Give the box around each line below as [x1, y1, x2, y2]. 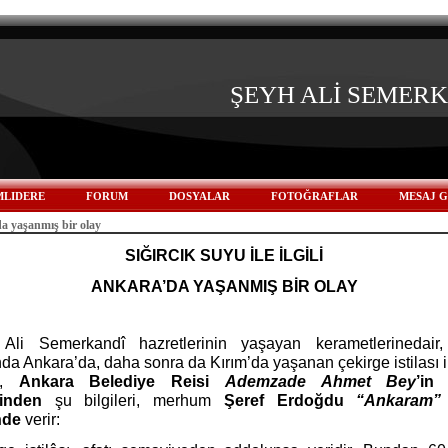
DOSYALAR [168, 190, 230, 202]
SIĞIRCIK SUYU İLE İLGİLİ [125, 247, 323, 264]
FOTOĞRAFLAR [270, 190, 358, 202]
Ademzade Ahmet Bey [224, 373, 417, 390]
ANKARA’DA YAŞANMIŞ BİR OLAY [90, 278, 358, 295]
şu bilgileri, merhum [42, 392, 224, 409]
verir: [21, 411, 60, 428]
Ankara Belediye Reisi [18, 373, 225, 390]
